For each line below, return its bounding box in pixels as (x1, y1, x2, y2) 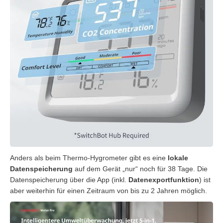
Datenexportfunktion (128, 175, 199, 184)
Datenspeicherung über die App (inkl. (10, 175, 128, 184)
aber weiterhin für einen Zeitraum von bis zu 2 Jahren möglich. (10, 186, 207, 195)
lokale (166, 153, 188, 162)
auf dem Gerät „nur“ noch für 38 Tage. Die (73, 164, 208, 173)
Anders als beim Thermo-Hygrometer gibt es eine (10, 153, 166, 162)
